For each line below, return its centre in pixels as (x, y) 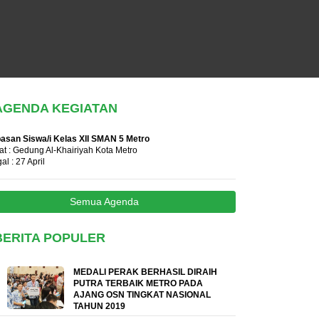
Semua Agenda (104, 201)
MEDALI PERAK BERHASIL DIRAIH (145, 272)
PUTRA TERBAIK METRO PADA (138, 283)
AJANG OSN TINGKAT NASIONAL (142, 294)
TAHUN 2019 (99, 306)
